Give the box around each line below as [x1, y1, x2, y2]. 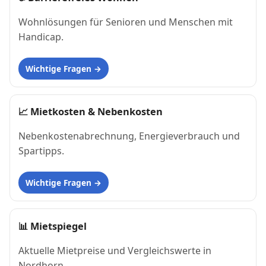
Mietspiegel [30, 219, 87, 233]
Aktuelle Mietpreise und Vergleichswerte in [18, 243, 211, 257]
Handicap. [18, 30, 64, 44]
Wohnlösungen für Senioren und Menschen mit [18, 15, 233, 29]
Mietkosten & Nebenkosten [30, 105, 163, 119]
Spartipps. [18, 144, 64, 158]
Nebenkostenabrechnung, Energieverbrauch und [18, 129, 240, 143]
